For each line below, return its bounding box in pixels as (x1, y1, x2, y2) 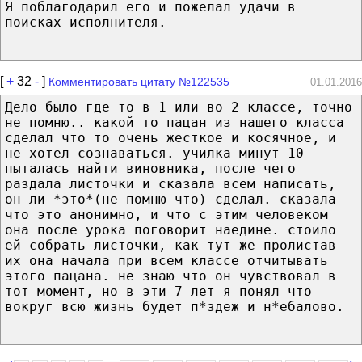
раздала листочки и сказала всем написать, (5, 175, 336, 192)
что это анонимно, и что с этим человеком (5, 206, 328, 222)
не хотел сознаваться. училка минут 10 (5, 145, 304, 161)
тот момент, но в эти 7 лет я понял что (5, 283, 312, 299)
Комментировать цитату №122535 (48, 74, 229, 88)
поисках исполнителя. (5, 14, 166, 30)
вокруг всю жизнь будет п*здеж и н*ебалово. (5, 298, 344, 314)
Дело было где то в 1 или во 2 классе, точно (5, 99, 352, 115)
